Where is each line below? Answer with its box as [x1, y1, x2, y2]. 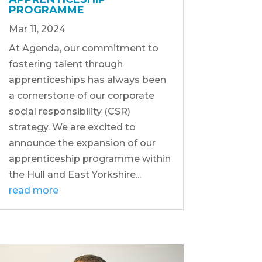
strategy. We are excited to [8, 121, 136, 133]
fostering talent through [8, 58, 123, 70]
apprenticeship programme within [8, 153, 171, 164]
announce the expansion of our [8, 137, 156, 149]
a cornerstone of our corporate [8, 89, 154, 101]
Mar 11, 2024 [8, 23, 65, 35]
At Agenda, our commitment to [8, 42, 158, 54]
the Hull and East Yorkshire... [8, 168, 141, 180]
